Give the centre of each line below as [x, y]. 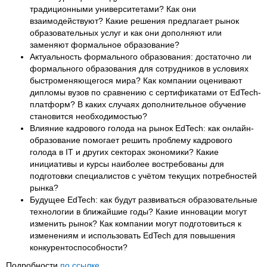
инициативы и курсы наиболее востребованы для [127, 164]
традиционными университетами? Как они [113, 9]
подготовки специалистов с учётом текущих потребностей [143, 176]
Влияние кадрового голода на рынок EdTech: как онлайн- [142, 128]
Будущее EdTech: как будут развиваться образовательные [144, 199]
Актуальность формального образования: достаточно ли [141, 56]
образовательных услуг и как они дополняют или [126, 32]
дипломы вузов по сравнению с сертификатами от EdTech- [145, 92]
